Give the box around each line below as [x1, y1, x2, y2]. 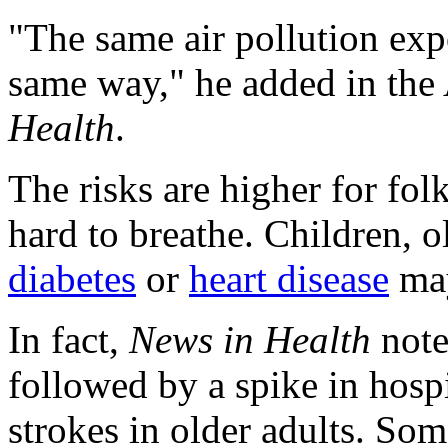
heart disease [189, 256, 389, 300]
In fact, [8, 317, 129, 361]
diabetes [8, 256, 136, 300]
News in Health [129, 317, 371, 361]
